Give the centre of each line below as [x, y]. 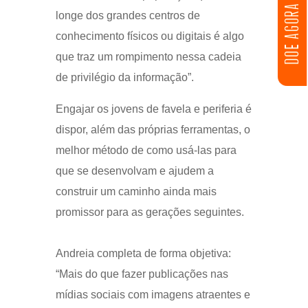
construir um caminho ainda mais [136, 191]
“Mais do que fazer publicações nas [142, 274]
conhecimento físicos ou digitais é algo [150, 36]
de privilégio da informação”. [124, 77]
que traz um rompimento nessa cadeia [148, 56]
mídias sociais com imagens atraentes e [153, 294]
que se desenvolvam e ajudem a [134, 170]
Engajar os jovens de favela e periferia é [153, 109]
